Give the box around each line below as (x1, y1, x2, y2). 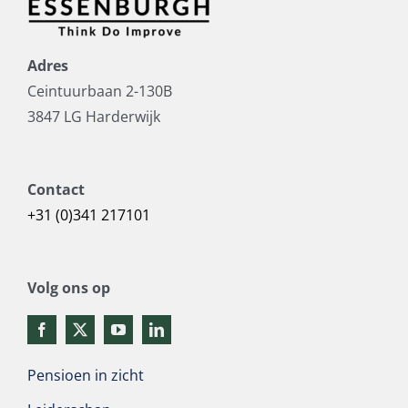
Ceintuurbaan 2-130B (26, 81, 172, 102)
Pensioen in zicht (26, 365, 144, 386)
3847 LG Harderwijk (26, 107, 160, 127)
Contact (26, 179, 85, 200)
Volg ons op (26, 278, 110, 299)
